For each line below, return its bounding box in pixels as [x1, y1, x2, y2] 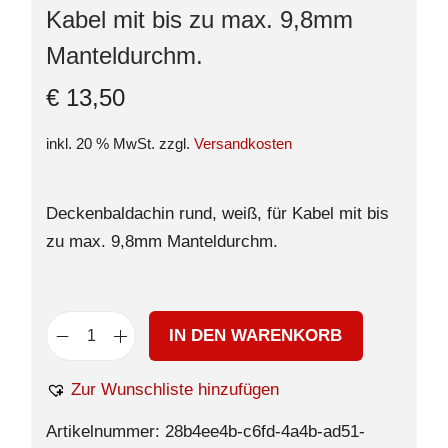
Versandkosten [194, 135, 292, 152]
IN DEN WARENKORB [169, 326, 343, 345]
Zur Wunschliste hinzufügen [71, 380, 279, 399]
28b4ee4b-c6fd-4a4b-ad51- [165, 422, 365, 441]
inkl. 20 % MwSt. [46, 135, 155, 152]
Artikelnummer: [46, 422, 165, 441]
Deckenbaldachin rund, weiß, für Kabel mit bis [46, 204, 389, 223]
